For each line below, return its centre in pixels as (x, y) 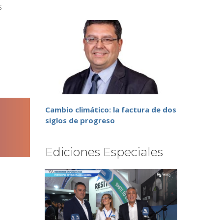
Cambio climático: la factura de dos (111, 110)
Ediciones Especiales (104, 152)
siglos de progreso (80, 121)
